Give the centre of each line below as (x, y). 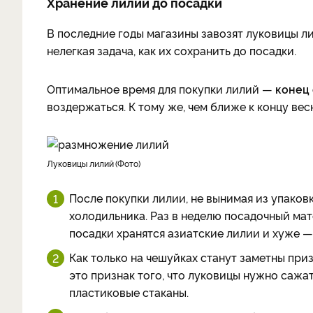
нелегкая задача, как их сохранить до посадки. (172, 50)
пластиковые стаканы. (129, 292)
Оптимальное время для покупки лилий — (161, 89)
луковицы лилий (83, 163)
